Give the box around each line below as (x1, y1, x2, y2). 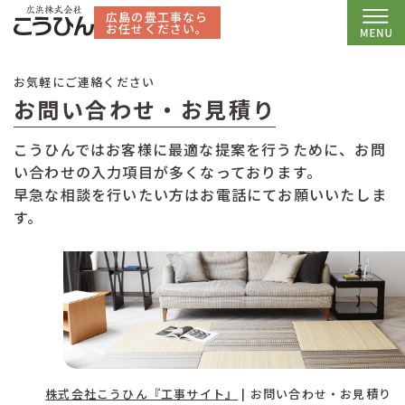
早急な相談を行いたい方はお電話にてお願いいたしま (14, 184, 387, 205)
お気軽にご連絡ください (14, 73, 155, 90)
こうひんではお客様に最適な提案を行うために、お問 (14, 138, 386, 160)
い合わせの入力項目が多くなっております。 (14, 161, 322, 183)
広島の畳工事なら (106, 7, 209, 25)
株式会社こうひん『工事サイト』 (45, 385, 239, 402)
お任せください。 (106, 19, 209, 37)
